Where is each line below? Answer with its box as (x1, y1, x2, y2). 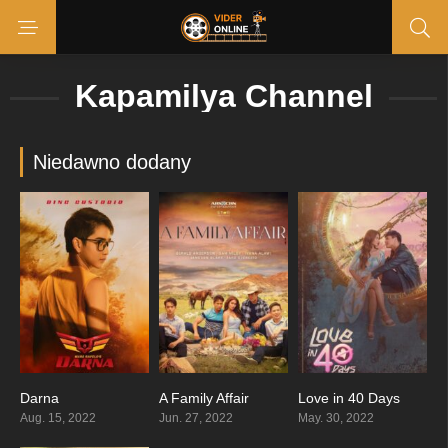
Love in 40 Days (297, 389, 400, 406)
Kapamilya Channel (74, 78, 373, 114)
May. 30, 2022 (297, 410, 374, 425)
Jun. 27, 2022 (158, 410, 233, 425)
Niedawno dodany (33, 151, 191, 173)
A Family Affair (158, 389, 249, 406)
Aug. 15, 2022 (20, 410, 96, 425)
